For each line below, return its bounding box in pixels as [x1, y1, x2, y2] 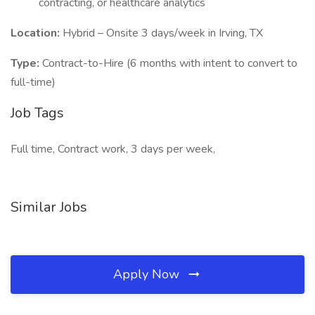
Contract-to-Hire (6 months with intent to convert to [42, 56, 297, 71]
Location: [11, 25, 63, 41]
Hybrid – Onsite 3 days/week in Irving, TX [63, 25, 263, 41]
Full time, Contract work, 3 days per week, [11, 141, 215, 157]
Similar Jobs [11, 198, 87, 217]
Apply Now [113, 266, 183, 283]
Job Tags [11, 103, 64, 122]
